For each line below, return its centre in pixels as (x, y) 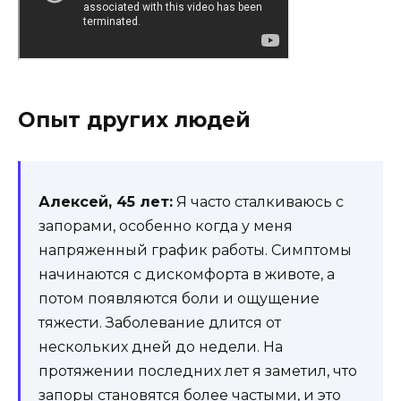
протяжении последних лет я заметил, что (198, 371)
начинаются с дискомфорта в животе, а (187, 274)
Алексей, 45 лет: (106, 201)
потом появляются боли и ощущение (179, 298)
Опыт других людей (134, 119)
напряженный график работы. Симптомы (195, 250)
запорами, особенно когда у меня (166, 226)
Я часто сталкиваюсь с (258, 201)
